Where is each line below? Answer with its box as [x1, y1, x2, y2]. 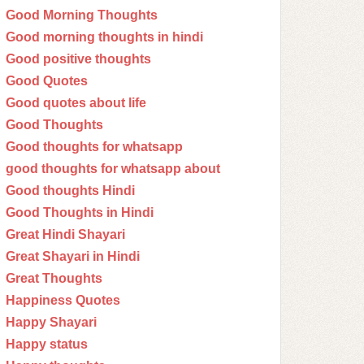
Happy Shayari [6, 315, 97, 329]
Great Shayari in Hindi [6, 249, 140, 263]
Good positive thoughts [6, 52, 151, 66]
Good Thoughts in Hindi [6, 206, 154, 219]
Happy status [6, 337, 88, 351]
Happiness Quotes [6, 293, 120, 307]
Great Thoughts [6, 271, 102, 285]
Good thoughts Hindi [6, 184, 135, 197]
